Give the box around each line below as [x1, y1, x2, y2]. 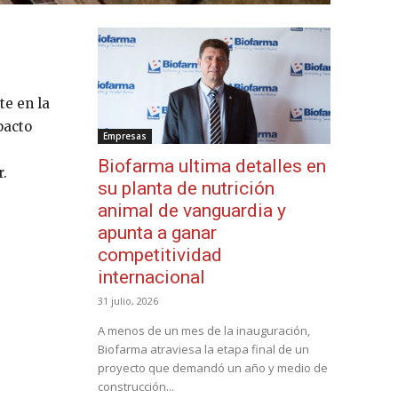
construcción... [98, 378, 174, 394]
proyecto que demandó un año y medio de [98, 359, 328, 376]
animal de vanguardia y [98, 199, 286, 221]
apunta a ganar [98, 221, 217, 243]
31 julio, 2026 [98, 293, 158, 307]
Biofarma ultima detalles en [98, 155, 326, 177]
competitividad [98, 243, 222, 266]
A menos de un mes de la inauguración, [98, 322, 310, 338]
